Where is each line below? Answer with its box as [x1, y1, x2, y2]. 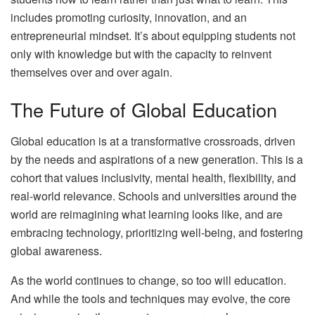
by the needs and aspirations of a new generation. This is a [11, 150, 303, 167]
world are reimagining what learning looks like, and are [11, 205, 283, 222]
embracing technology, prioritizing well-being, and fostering [11, 224, 303, 240]
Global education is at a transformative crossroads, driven [11, 132, 295, 149]
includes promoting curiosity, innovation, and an [11, 8, 247, 25]
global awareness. [11, 242, 102, 259]
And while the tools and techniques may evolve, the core [11, 290, 290, 307]
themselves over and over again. [11, 63, 172, 80]
